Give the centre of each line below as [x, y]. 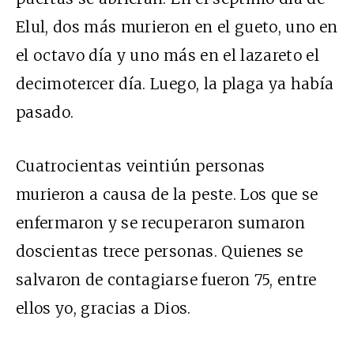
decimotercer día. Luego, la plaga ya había [175, 83]
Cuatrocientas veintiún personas [141, 166]
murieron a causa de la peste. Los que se [167, 194]
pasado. [45, 112]
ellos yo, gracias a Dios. [104, 308]
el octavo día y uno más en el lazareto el [168, 55]
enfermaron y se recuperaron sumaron [160, 222]
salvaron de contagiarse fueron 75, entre [166, 279]
